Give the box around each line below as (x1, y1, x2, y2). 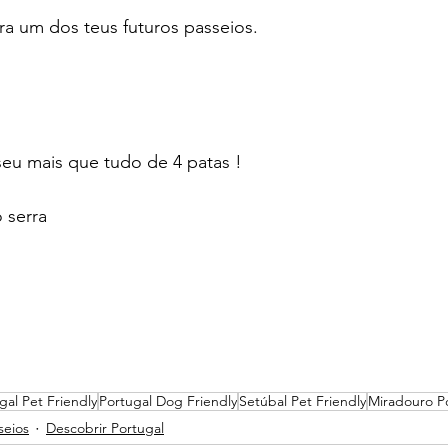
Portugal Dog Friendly (99, 391, 237, 410)
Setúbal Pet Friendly (239, 391, 366, 410)
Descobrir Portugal (46, 419, 164, 438)
